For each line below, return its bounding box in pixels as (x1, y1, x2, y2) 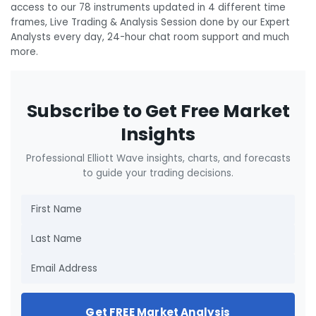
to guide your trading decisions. (83, 166, 233, 180)
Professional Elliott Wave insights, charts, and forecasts (25, 151, 291, 165)
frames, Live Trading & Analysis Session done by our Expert (11, 15, 290, 29)
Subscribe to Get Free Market (26, 98, 290, 123)
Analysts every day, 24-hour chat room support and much (11, 30, 289, 44)
